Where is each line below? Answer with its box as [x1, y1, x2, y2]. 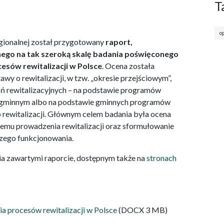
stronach [146, 153, 176, 163]
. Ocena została [102, 61, 154, 71]
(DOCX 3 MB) [117, 205, 167, 215]
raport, [104, 37, 132, 47]
